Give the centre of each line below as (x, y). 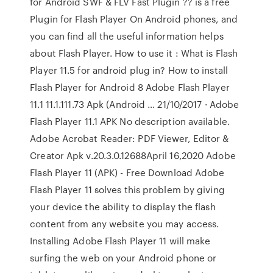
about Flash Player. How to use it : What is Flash (134, 53)
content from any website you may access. (125, 224)
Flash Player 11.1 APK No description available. (130, 121)
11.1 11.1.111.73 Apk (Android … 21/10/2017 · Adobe (135, 104)
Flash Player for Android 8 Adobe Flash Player (130, 87)
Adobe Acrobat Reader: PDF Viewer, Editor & (129, 138)
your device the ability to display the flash (123, 207)
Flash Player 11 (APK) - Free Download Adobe (127, 172)
